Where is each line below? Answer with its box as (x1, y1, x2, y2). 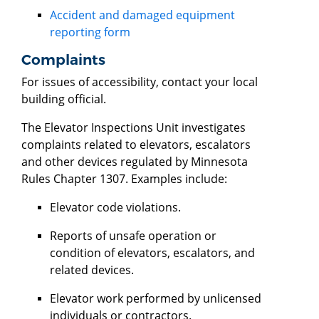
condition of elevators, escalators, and (50, 244, 255, 261)
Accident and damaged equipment (50, 6, 235, 23)
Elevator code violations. (50, 199, 181, 215)
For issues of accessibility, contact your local (21, 73, 258, 90)
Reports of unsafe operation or (50, 227, 216, 244)
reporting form (50, 23, 130, 40)
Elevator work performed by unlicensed (50, 290, 261, 306)
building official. (21, 90, 106, 107)
